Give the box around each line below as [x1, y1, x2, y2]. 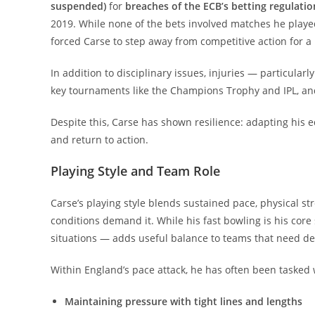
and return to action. [51, 132, 148, 146]
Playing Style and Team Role [51, 162, 220, 179]
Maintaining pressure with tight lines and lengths [65, 294, 302, 308]
